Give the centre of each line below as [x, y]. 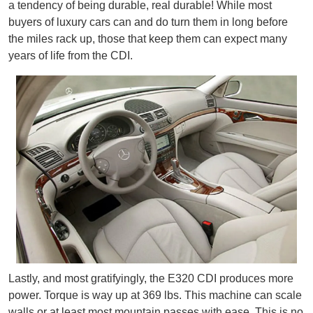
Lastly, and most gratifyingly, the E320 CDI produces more [151, 278]
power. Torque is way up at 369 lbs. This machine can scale [155, 295]
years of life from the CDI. [71, 56]
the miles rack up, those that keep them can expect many [148, 39]
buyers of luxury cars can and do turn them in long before [148, 22]
